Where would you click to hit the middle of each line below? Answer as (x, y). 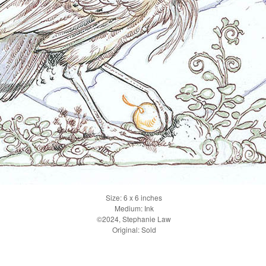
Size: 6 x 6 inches (134, 197)
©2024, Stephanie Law (134, 219)
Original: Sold (134, 229)
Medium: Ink (134, 208)
